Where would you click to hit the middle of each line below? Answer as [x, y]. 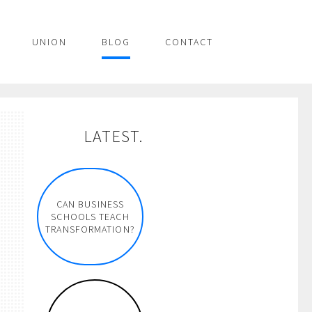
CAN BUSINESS [90, 204]
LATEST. [114, 136]
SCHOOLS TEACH [90, 217]
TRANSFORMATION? [90, 229]
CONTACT [189, 42]
